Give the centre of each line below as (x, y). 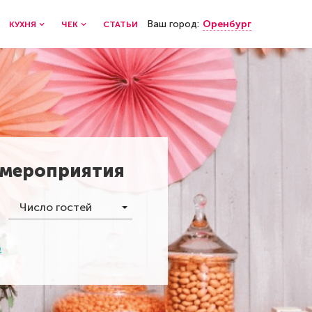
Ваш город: (173, 24)
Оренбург (227, 24)
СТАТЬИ (120, 24)
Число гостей (56, 207)
